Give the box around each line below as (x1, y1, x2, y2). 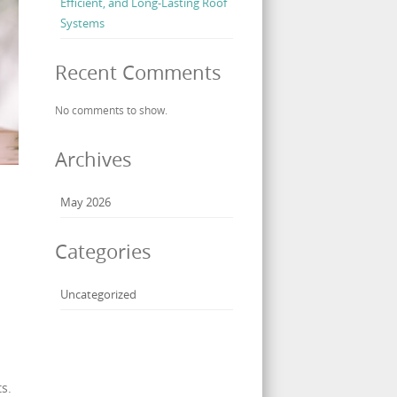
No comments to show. (54, 103, 167, 118)
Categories (54, 238, 152, 265)
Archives (54, 146, 132, 173)
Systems (59, 15, 105, 32)
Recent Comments (54, 59, 222, 86)
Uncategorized (59, 286, 136, 303)
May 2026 (59, 194, 111, 211)
